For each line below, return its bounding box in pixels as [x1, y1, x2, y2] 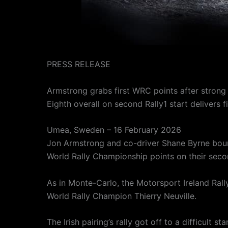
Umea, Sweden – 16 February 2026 [47, 125, 181, 135]
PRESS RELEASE [47, 59, 110, 69]
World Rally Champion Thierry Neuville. [47, 190, 196, 201]
